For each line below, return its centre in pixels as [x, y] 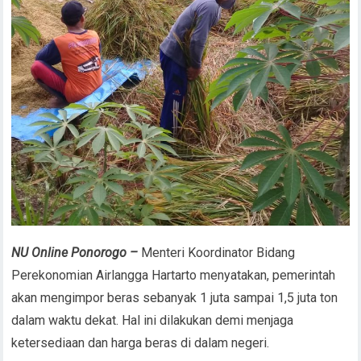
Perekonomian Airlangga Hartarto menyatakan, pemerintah [174, 275]
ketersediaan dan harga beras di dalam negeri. [141, 342]
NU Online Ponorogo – [77, 252]
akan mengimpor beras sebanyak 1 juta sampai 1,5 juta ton [175, 297]
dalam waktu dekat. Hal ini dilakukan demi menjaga [153, 320]
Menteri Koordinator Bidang [218, 252]
